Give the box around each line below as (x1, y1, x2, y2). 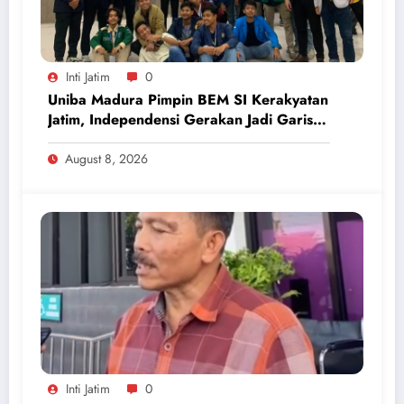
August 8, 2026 (65, 150, 148, 169)
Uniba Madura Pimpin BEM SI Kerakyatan (48, 89, 328, 111)
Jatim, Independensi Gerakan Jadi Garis (48, 109, 313, 131)
